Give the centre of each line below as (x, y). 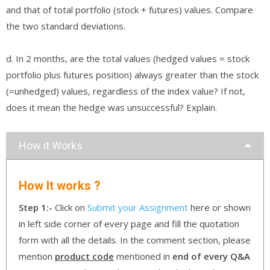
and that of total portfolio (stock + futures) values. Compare (130, 9)
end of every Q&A (211, 256)
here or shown (219, 207)
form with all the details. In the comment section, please (135, 240)
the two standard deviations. (66, 26)
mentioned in (143, 256)
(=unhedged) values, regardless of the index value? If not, (126, 91)
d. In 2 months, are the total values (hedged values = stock (128, 58)
